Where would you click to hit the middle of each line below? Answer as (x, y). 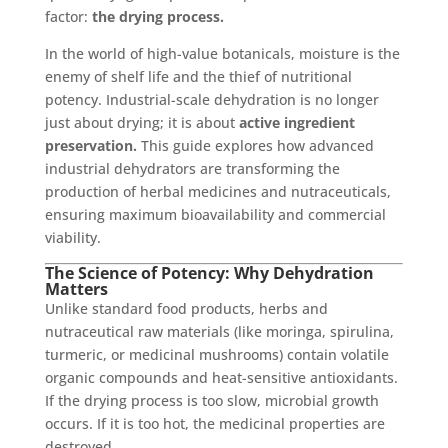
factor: (68, 16)
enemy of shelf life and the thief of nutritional (198, 76)
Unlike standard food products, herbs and (186, 308)
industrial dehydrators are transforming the (192, 168)
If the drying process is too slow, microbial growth (211, 400)
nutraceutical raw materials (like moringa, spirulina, (219, 331)
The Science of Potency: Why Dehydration (209, 272)
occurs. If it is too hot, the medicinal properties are (214, 423)
